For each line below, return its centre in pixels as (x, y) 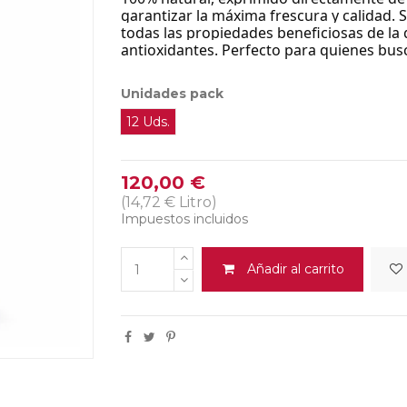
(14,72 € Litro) (169, 203)
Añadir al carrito (295, 269)
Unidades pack (173, 94)
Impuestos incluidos (185, 219)
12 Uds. (149, 122)
